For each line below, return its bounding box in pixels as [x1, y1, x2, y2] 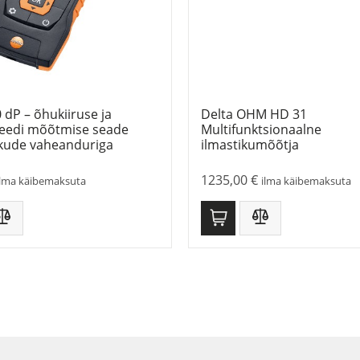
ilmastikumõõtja [201, 136, 299, 154]
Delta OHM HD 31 [201, 105, 307, 124]
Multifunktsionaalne [201, 121, 321, 139]
